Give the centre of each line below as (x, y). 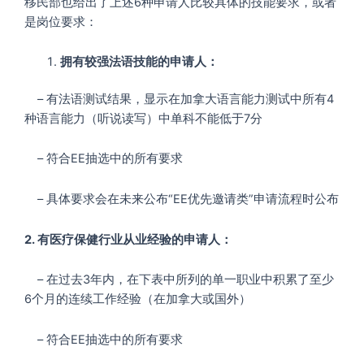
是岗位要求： (61, 22)
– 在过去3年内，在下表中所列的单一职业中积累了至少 (179, 280)
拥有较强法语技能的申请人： (139, 62)
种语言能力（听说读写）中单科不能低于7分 (143, 118)
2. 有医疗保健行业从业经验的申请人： (128, 239)
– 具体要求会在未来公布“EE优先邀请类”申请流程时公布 (182, 199)
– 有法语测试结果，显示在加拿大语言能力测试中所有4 (179, 99)
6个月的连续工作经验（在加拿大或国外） (138, 299)
